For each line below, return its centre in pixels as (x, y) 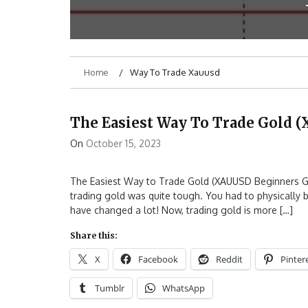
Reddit (229, 259)
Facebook (158, 259)
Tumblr (110, 288)
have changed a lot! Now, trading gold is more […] (181, 210)
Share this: (94, 235)
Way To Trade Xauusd (175, 72)
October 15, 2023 (123, 143)
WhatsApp (184, 288)
